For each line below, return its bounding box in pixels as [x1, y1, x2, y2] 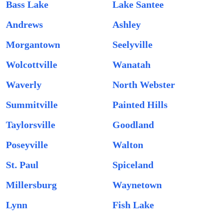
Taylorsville [6, 119, 55, 130]
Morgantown [6, 39, 60, 50]
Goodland [112, 119, 154, 130]
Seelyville [112, 39, 153, 50]
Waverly [6, 79, 42, 90]
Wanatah [112, 59, 151, 70]
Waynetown [112, 179, 162, 190]
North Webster [112, 79, 175, 90]
